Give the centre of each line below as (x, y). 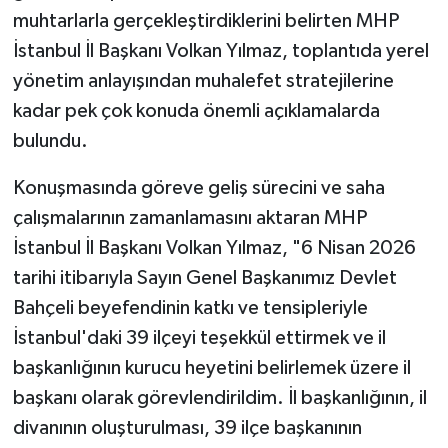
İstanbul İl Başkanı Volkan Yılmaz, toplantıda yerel (220, 50)
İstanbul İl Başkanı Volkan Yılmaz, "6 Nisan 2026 (214, 247)
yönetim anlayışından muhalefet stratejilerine (203, 80)
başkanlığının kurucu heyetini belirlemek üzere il (211, 367)
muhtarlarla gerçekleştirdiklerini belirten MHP (205, 20)
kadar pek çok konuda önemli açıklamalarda (196, 110)
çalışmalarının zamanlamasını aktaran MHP (189, 217)
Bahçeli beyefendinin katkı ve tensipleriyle (190, 307)
